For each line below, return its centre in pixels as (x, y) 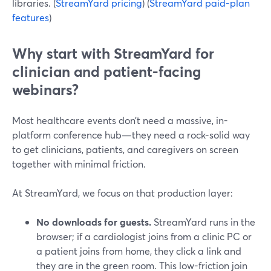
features (31, 17)
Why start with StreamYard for (113, 53)
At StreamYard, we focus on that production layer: (122, 193)
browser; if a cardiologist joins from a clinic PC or (144, 236)
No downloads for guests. (94, 222)
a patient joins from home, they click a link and (139, 251)
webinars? (45, 90)
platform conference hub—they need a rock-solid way (131, 135)
